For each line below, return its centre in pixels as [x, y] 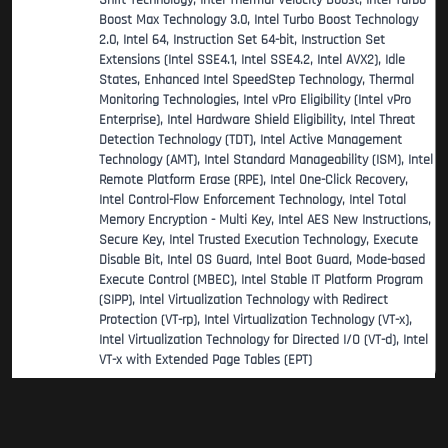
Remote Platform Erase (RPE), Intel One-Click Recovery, [253, 180]
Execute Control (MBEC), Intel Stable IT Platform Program [261, 280]
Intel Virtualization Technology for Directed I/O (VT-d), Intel [263, 340]
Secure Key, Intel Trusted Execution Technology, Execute [258, 240]
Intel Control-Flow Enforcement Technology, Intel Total [252, 200]
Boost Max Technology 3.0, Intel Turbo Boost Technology [258, 20]
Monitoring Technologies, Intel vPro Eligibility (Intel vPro [255, 100]
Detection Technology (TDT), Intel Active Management [250, 140]
